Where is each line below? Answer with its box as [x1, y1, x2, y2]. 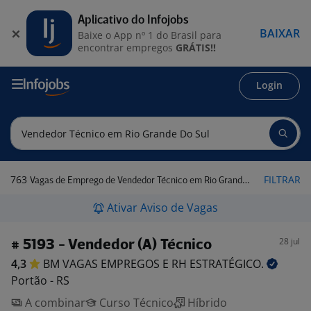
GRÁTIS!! [176, 40, 216, 54]
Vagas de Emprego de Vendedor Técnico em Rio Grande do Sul [30, 176, 242, 185]
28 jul [279, 235, 300, 247]
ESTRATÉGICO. [190, 256, 267, 271]
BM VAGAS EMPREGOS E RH [43, 256, 190, 271]
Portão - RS [11, 273, 69, 288]
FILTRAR [264, 173, 301, 186]
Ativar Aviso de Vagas [107, 200, 218, 215]
